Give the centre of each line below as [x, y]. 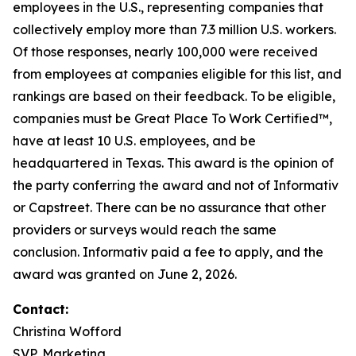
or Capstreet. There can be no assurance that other [169, 207]
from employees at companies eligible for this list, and [177, 74]
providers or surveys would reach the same [145, 230]
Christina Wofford [67, 331]
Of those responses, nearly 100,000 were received [165, 52]
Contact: [41, 309]
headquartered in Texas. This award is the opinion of [173, 163]
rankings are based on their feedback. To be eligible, [174, 96]
